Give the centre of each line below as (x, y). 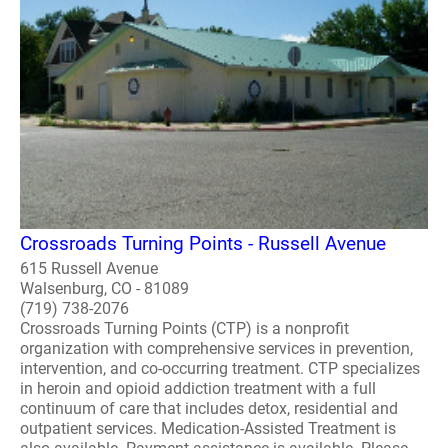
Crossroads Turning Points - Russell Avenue (203, 243)
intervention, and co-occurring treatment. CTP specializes (220, 368)
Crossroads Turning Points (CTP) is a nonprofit (184, 328)
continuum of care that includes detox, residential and (209, 408)
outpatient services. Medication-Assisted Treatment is (208, 428)
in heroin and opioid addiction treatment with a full (198, 388)
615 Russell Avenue (89, 268)
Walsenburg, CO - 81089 (104, 288)
